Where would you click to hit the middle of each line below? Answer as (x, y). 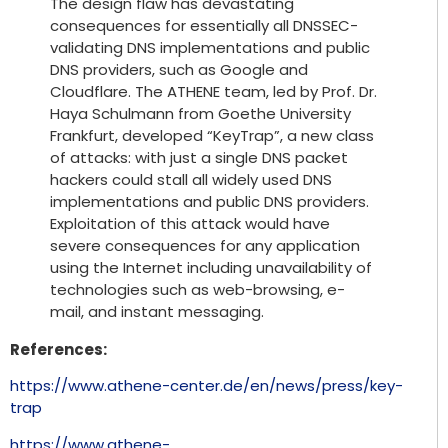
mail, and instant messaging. (157, 311)
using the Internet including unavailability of (211, 267)
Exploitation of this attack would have (190, 223)
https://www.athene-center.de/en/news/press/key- (206, 386)
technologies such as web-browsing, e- (197, 289)
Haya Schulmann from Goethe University (200, 113)
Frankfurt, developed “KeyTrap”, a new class (212, 135)
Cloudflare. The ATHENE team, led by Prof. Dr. (213, 91)
